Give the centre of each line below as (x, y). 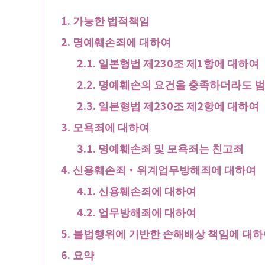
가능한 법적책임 (111, 20)
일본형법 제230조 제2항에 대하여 (178, 105)
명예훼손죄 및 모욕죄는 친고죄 (171, 148)
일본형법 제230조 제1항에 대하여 (178, 62)
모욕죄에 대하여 (111, 126)
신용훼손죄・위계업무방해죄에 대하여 (164, 169)
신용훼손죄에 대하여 (147, 190)
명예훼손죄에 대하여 (122, 41)
